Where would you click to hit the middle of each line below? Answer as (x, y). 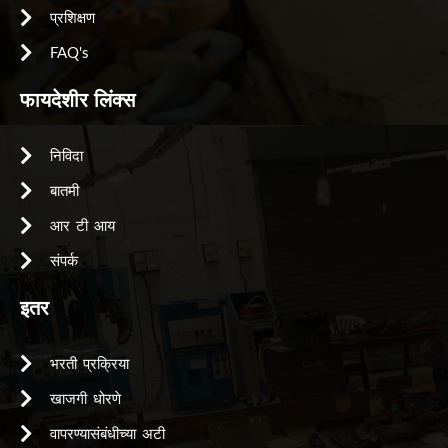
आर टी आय (82, 226)
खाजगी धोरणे (85, 399)
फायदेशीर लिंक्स (77, 100)
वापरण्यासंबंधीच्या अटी (107, 434)
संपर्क (64, 261)
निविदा (66, 156)
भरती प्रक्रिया (89, 364)
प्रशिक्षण (72, 18)
